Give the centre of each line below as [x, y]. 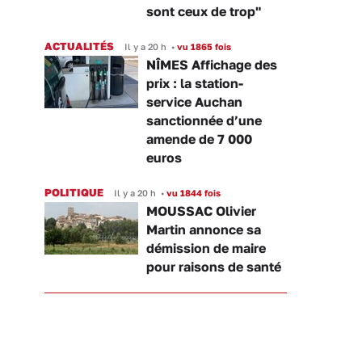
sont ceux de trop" [204, 12]
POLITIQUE [74, 193]
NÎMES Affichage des [212, 65]
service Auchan [194, 102]
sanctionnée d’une [204, 121]
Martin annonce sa [204, 230]
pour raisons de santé [214, 267]
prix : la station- [195, 84]
